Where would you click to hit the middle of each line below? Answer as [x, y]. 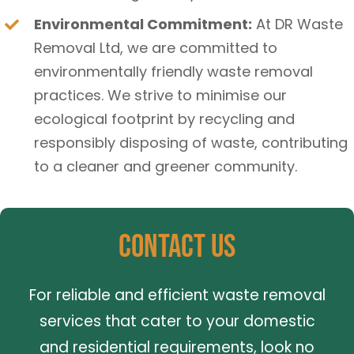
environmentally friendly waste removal [174, 71]
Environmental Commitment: [143, 24]
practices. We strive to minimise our [161, 95]
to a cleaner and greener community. [166, 166]
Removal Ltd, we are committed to [156, 47]
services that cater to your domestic [177, 321]
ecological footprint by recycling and [165, 119]
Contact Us [177, 247]
